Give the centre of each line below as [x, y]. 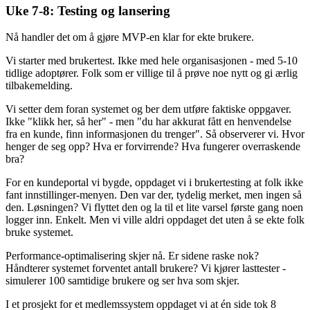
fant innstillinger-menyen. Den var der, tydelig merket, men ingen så [154, 195]
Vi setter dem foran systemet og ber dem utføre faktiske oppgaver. [148, 109]
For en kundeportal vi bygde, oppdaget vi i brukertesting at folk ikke [154, 183]
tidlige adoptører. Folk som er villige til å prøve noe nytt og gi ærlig [152, 73]
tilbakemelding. [39, 86]
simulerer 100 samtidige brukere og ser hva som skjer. [122, 281]
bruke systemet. [39, 232]
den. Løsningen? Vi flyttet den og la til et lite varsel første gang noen [154, 208]
